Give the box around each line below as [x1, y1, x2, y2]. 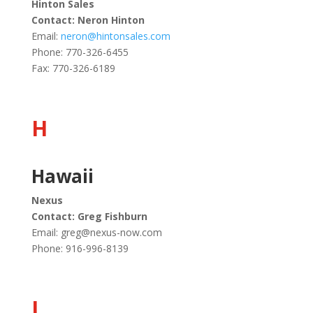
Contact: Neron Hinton [31, 13, 145, 27]
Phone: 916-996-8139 [31, 242, 129, 255]
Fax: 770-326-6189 [31, 61, 115, 75]
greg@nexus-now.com [60, 226, 162, 239]
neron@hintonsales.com [60, 29, 170, 43]
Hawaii [31, 163, 94, 189]
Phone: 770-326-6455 [31, 45, 129, 59]
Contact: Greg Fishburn [31, 210, 147, 223]
